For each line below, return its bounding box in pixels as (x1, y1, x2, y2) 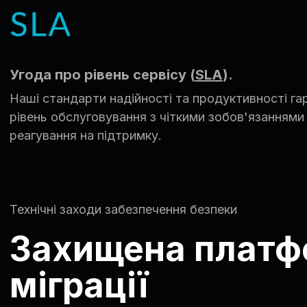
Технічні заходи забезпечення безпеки (9, 201, 237, 217)
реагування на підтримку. (9, 127, 162, 143)
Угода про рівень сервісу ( (9, 66, 195, 83)
